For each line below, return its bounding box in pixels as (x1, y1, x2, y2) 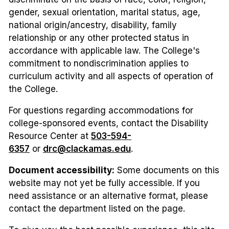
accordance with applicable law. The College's (9, 45, 200, 56)
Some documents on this (114, 165, 219, 175)
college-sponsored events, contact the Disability (9, 118, 209, 128)
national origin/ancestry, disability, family (9, 19, 177, 30)
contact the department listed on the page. (9, 203, 185, 214)
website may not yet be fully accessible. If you (9, 177, 200, 188)
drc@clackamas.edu (43, 143, 131, 154)
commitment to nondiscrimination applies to (9, 58, 189, 68)
